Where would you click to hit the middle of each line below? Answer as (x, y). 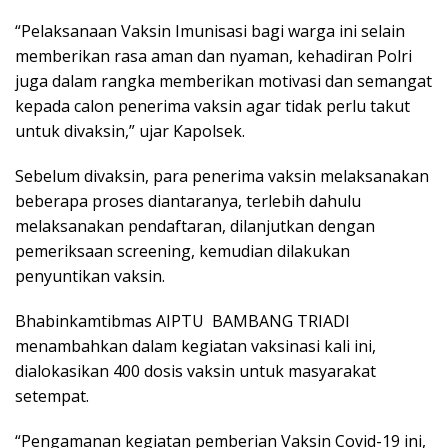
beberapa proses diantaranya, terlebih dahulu (188, 200)
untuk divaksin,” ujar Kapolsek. (130, 130)
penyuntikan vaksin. (90, 275)
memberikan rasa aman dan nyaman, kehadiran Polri (213, 55)
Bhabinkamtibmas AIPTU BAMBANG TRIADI (182, 320)
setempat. (52, 395)
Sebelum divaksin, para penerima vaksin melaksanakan (222, 175)
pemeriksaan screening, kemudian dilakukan (182, 250)
